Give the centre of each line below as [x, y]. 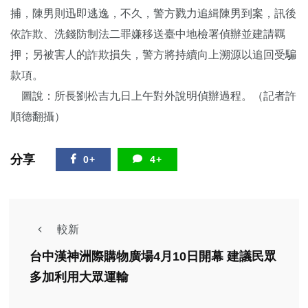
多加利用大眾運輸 [79, 277]
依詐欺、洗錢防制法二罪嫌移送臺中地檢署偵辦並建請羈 [148, 34]
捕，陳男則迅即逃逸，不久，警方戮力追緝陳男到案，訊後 [153, 13]
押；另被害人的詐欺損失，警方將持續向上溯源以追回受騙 [153, 54]
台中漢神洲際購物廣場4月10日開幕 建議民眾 [153, 257]
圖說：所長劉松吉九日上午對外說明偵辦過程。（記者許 [153, 96]
